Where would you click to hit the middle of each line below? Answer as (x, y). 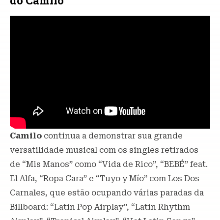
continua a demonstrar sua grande (113, 136)
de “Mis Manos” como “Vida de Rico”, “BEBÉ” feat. (109, 164)
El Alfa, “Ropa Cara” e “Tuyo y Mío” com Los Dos (105, 178)
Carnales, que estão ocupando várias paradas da (107, 192)
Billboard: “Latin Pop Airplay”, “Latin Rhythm (100, 207)
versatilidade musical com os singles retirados (104, 150)
